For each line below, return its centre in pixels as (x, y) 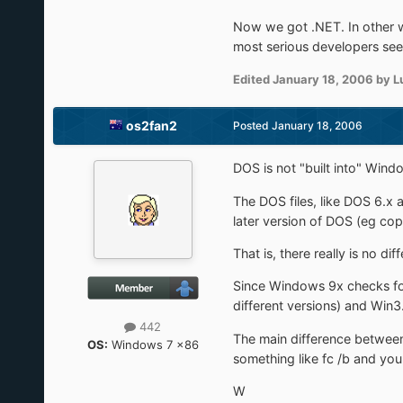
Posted (252, 126)
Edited (252, 80)
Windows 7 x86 (153, 344)
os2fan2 (151, 126)
